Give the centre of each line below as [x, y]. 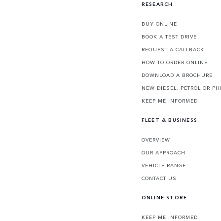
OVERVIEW [156, 140]
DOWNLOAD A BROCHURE [177, 75]
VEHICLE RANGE [164, 166]
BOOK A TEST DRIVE [169, 37]
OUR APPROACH [163, 153]
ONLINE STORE [164, 198]
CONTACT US [159, 178]
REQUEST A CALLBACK [173, 50]
